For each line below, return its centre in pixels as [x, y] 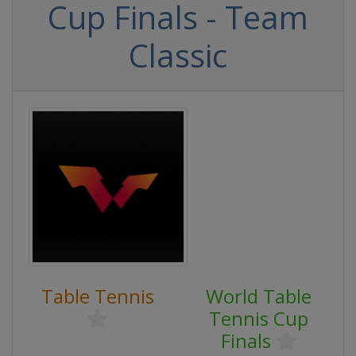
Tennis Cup [259, 318]
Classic [178, 55]
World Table [259, 296]
